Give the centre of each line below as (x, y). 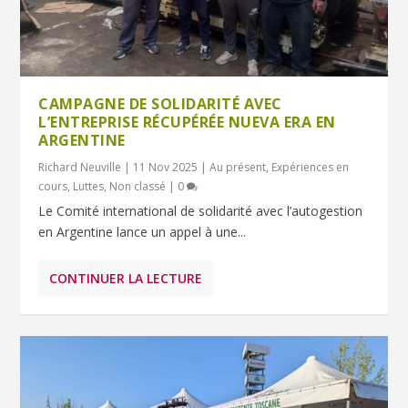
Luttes (89, 186)
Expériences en (311, 167)
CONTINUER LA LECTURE (126, 278)
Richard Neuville (80, 167)
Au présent (238, 167)
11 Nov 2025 (166, 167)
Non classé (138, 186)
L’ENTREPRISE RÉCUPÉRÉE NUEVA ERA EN (187, 122)
